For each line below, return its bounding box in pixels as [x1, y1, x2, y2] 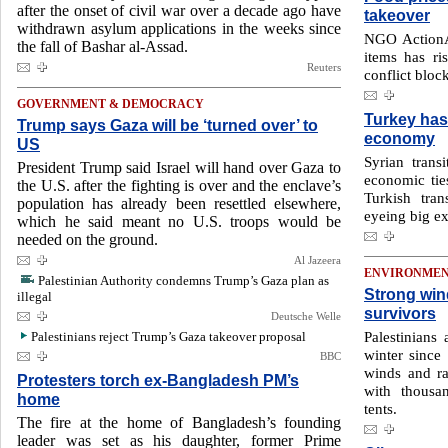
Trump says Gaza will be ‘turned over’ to [17, 116, 318, 134]
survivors [364, 304, 436, 322]
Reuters [307, 61, 341, 73]
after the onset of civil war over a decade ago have [17, 2, 341, 19]
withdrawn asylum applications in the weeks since [17, 20, 341, 37]
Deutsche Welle [271, 310, 341, 322]
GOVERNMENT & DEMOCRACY [17, 98, 204, 111]
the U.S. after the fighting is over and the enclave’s [17, 177, 341, 194]
